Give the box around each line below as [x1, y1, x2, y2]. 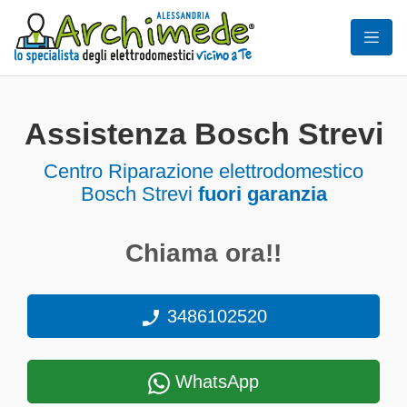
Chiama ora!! [125, 239, 282, 267]
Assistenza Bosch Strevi [24, 117, 383, 151]
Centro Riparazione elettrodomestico [44, 160, 363, 183]
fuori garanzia [197, 183, 327, 205]
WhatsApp [170, 372, 259, 392]
